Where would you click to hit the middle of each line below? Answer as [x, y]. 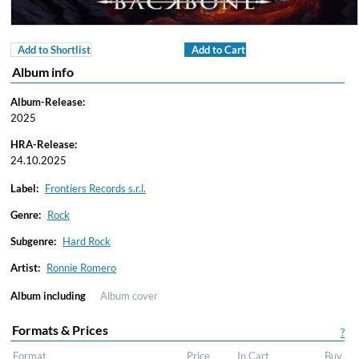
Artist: [25, 268]
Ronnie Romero [81, 268]
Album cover [129, 296]
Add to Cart [218, 50]
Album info [43, 72]
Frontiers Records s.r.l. [95, 188]
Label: [24, 188]
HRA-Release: [44, 144]
